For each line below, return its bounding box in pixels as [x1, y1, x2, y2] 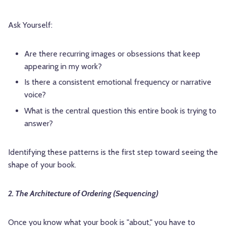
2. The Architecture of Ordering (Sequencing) [8, 188, 158, 198]
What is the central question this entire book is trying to [24, 105, 216, 116]
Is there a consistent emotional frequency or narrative [24, 77, 211, 87]
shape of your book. [8, 159, 76, 169]
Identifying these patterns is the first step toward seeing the [8, 147, 218, 157]
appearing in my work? [24, 62, 102, 72]
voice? [24, 90, 46, 100]
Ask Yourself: [8, 20, 52, 30]
